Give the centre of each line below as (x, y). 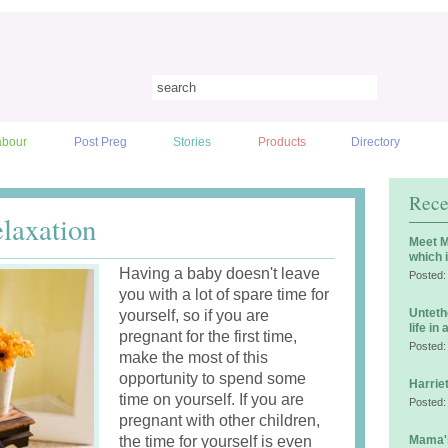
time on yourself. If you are (211, 399)
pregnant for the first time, (208, 336)
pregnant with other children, (219, 420)
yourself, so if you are (194, 315)
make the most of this (193, 357)
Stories (192, 142)
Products (281, 142)
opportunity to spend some (212, 378)
